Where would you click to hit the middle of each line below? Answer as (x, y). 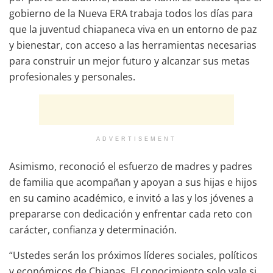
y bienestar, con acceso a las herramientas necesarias (133, 45)
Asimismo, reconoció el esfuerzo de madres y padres (131, 166)
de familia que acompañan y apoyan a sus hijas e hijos (133, 182)
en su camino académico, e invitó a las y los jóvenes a (131, 198)
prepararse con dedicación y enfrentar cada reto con (131, 214)
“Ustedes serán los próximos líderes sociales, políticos (133, 255)
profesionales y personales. (72, 76)
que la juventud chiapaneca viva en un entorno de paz (133, 29)
